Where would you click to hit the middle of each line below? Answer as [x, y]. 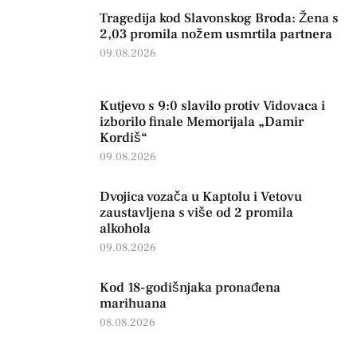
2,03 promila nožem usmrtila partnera [216, 34]
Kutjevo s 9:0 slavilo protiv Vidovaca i [212, 106]
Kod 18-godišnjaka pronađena [190, 287]
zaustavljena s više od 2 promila [196, 212]
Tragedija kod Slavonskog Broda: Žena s [219, 18]
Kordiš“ [124, 137]
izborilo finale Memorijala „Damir [202, 122]
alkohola [125, 228]
